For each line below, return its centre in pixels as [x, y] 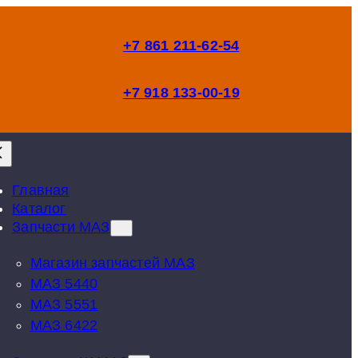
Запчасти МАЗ [61, 227]
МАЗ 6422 [64, 326]
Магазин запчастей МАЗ [112, 263]
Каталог [39, 209]
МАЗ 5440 [64, 284]
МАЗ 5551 [64, 305]
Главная [41, 190]
